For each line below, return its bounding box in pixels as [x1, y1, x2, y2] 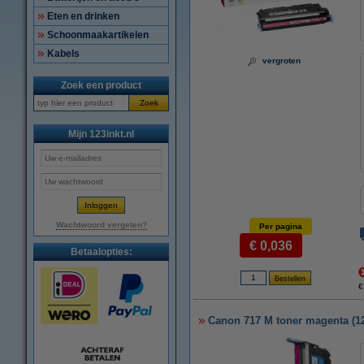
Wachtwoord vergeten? [55, 220, 147, 229]
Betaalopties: [70, 246, 132, 258]
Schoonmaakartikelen [47, 29, 149, 41]
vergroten [262, 56, 301, 65]
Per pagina [259, 222, 302, 231]
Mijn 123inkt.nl [68, 128, 134, 140]
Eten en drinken [47, 11, 119, 22]
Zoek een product [61, 80, 141, 91]
